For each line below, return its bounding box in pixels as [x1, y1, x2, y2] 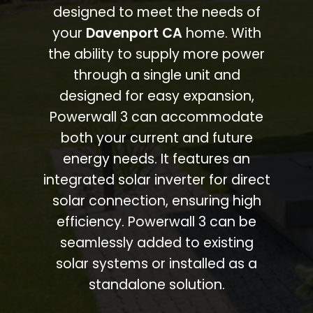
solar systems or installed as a [56, 254, 257, 273]
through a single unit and [73, 65, 240, 85]
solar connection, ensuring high [52, 191, 261, 210]
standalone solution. [88, 275, 225, 294]
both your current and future [60, 128, 253, 147]
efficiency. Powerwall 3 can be [57, 212, 256, 231]
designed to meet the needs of [52, 2, 261, 22]
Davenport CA [85, 23, 182, 43]
